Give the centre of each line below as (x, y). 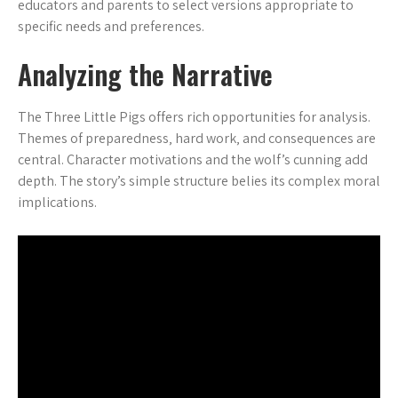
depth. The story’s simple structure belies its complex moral (199, 181)
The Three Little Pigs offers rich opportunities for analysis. (194, 117)
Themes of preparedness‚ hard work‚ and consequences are (197, 138)
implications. (57, 202)
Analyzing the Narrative (145, 74)
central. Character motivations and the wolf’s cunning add (193, 159)
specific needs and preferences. (111, 26)
